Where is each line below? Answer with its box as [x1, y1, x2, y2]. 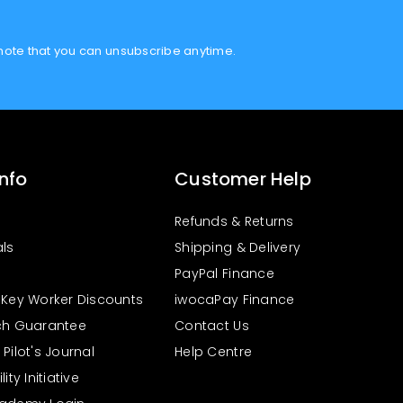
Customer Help [175, 166, 311, 192]
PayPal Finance [175, 264, 274, 282]
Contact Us [175, 317, 249, 335]
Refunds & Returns [175, 212, 294, 230]
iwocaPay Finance [175, 291, 295, 309]
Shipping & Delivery [175, 238, 301, 256]
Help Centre [175, 343, 253, 361]
